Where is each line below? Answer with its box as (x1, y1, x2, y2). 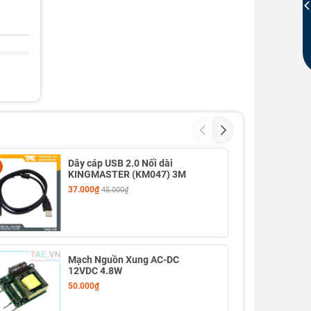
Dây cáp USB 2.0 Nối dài (67, 158, 173, 169)
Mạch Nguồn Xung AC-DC (67, 254, 179, 266)
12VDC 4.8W (67, 265, 122, 277)
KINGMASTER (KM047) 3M (67, 169, 186, 180)
